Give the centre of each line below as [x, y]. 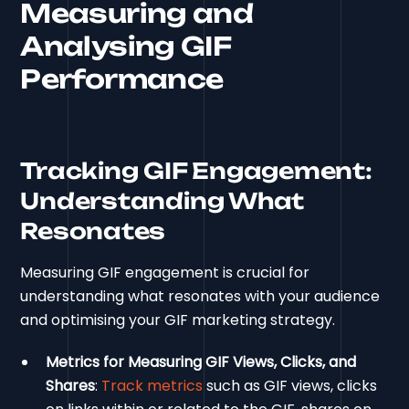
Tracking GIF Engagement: [196, 171]
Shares [71, 386]
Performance [122, 79]
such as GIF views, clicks [290, 386]
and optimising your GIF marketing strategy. [178, 320]
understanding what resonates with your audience [200, 297]
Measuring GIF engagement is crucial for [165, 273]
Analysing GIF [126, 47]
